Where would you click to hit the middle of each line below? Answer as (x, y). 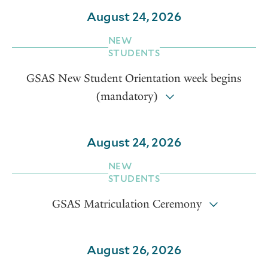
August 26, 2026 (134, 250)
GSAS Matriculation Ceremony (127, 204)
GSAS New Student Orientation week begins (134, 79)
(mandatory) (127, 97)
